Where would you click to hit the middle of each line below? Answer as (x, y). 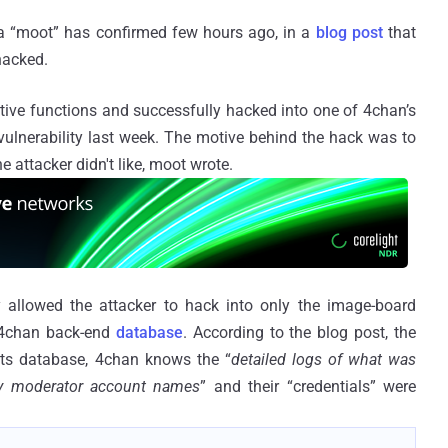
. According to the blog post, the (299, 332)
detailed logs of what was (323, 359)
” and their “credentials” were (308, 386)
